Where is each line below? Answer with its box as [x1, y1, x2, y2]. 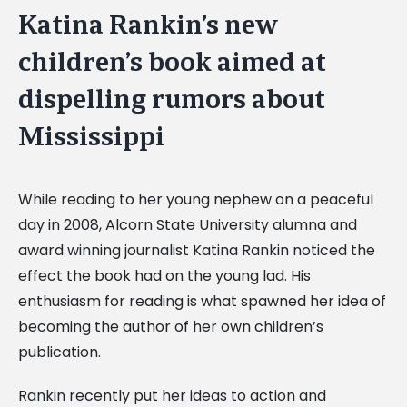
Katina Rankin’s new [18, 7, 278, 42]
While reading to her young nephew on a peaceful [18, 188, 373, 210]
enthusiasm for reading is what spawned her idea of [18, 290, 386, 312]
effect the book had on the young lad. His [18, 264, 311, 286]
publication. [18, 341, 101, 362]
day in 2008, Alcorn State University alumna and [18, 213, 357, 235]
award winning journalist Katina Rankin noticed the [18, 239, 375, 261]
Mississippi [18, 119, 164, 154]
